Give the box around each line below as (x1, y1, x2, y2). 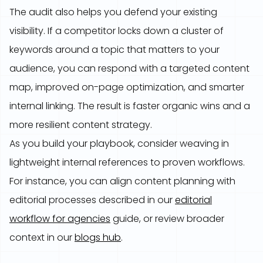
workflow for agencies (9, 212, 110, 225)
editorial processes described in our (9, 193, 175, 207)
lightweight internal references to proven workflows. (9, 156, 245, 169)
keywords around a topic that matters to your (9, 43, 220, 56)
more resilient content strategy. (9, 118, 152, 131)
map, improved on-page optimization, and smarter (9, 80, 244, 94)
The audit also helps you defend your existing (9, 5, 217, 19)
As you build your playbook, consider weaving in (9, 137, 229, 150)
